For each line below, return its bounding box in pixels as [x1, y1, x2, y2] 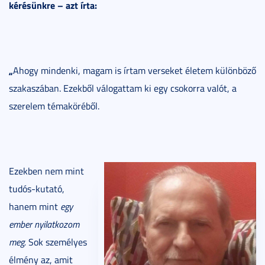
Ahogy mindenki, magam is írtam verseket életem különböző [13, 63, 256, 77]
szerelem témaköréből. [9, 99, 99, 112]
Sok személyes [26, 235, 87, 248]
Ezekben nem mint [9, 164, 84, 177]
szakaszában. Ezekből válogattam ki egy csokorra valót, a [9, 81, 237, 95]
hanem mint [9, 199, 60, 213]
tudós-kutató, [9, 182, 64, 195]
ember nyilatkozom [9, 217, 79, 231]
